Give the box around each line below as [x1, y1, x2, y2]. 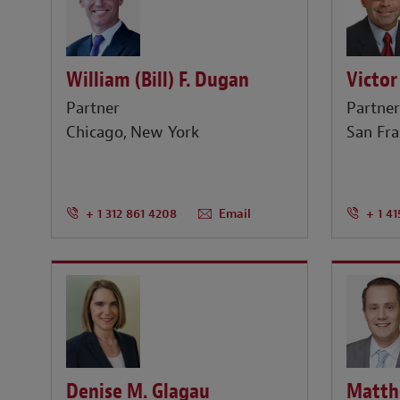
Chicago [66, 122, 123, 144]
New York [130, 122, 200, 144]
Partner [66, 98, 120, 120]
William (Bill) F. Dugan [66, 65, 249, 93]
